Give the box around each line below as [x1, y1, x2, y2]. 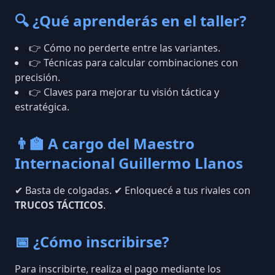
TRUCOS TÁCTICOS [15, 198, 103, 212]
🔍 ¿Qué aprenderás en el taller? [15, 10, 246, 31]
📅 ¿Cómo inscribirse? [15, 231, 169, 252]
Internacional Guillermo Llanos [15, 153, 243, 173]
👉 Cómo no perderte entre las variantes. [29, 41, 220, 55]
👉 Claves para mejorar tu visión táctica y [29, 85, 219, 99]
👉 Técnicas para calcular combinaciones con [29, 56, 238, 69]
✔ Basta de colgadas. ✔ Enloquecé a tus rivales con [15, 184, 250, 197]
